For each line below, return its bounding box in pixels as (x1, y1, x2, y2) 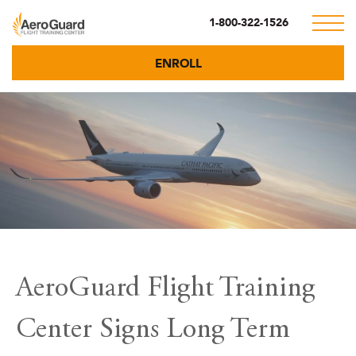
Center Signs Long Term (16, 316, 290, 346)
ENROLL (154, 56, 202, 72)
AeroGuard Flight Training (16, 275, 315, 304)
